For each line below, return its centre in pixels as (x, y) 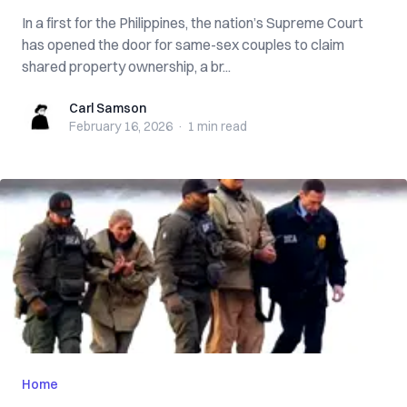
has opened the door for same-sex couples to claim (183, 45)
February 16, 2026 (121, 126)
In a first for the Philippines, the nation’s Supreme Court (193, 23)
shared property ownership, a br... (126, 66)
